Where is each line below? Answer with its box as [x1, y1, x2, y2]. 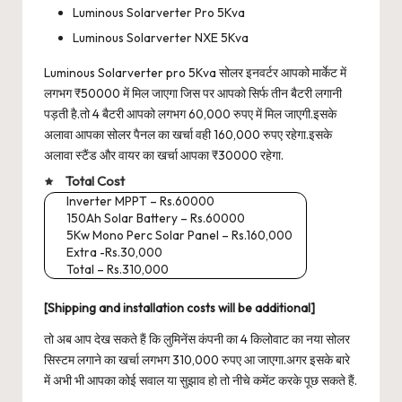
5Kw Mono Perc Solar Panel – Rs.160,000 [66, 227, 293, 244]
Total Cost [66, 172, 125, 189]
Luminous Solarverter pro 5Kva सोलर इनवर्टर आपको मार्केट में [44, 65, 346, 81]
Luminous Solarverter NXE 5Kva [73, 30, 249, 46]
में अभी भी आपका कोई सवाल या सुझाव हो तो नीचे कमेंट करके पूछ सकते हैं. [44, 371, 357, 389]
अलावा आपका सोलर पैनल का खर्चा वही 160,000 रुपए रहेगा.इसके [44, 127, 332, 143]
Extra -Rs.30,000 [66, 244, 162, 261]
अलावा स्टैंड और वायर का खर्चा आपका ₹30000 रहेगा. [44, 147, 284, 163]
